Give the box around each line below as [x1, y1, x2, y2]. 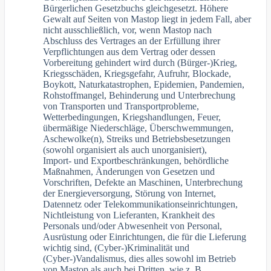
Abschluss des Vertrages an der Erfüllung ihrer [43, 36, 221, 47]
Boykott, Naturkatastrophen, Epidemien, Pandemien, [43, 79, 245, 90]
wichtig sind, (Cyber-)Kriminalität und [43, 243, 190, 253]
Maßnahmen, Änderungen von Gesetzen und [43, 166, 215, 177]
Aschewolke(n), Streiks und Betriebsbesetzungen [43, 134, 231, 145]
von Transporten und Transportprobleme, [43, 101, 200, 112]
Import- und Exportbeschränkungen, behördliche [43, 155, 229, 166]
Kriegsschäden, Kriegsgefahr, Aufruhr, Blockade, [43, 68, 232, 79]
